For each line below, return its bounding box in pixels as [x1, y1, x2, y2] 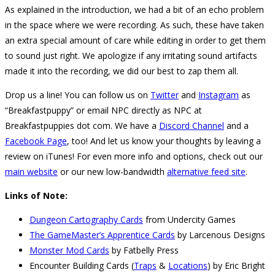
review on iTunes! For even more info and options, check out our [5, 150, 263, 162]
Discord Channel [159, 119, 224, 131]
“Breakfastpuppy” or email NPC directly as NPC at [5, 104, 202, 116]
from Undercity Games [143, 213, 236, 225]
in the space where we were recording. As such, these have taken [5, 18, 264, 31]
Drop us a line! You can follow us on [5, 88, 150, 101]
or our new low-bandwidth [58, 165, 167, 177]
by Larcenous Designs [175, 228, 265, 241]
